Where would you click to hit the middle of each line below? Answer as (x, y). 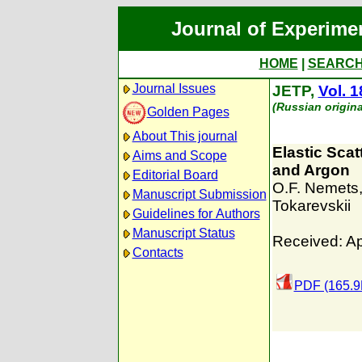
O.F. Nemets (315, 188)
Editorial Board (175, 175)
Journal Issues (174, 88)
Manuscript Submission (199, 194)
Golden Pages (188, 112)
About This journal (185, 136)
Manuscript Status (183, 233)
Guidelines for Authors (196, 214)
